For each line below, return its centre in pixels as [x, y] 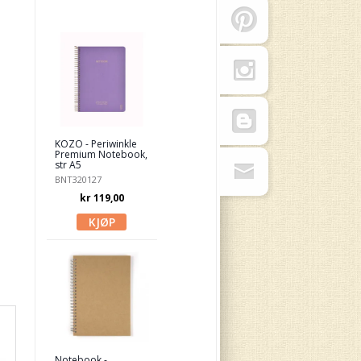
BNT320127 [78, 179]
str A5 [68, 165]
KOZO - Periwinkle [95, 144]
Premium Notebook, [101, 154]
